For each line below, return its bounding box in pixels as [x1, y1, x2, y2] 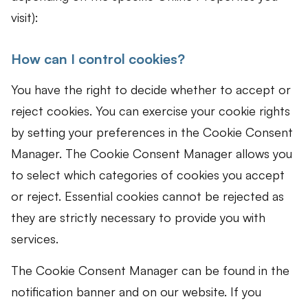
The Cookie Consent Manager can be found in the [11, 262, 289, 278]
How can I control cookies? [11, 50, 185, 68]
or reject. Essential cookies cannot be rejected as [11, 188, 284, 204]
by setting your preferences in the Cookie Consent [11, 124, 293, 140]
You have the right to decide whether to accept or [11, 82, 291, 98]
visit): [11, 10, 38, 25]
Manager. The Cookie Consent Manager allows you [11, 146, 292, 162]
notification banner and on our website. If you [11, 283, 261, 299]
